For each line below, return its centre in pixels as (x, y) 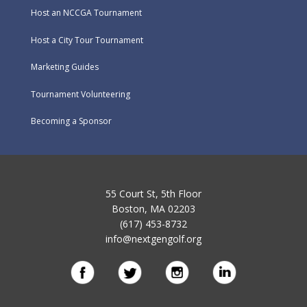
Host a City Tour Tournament (87, 40)
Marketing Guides (64, 67)
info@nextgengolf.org (153, 239)
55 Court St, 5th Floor (153, 193)
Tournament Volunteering (80, 94)
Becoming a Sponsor (71, 121)
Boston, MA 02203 (153, 208)
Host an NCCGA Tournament (86, 12)
